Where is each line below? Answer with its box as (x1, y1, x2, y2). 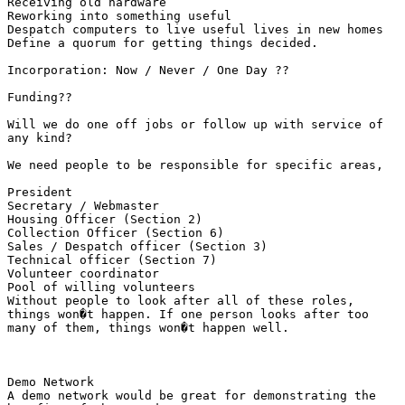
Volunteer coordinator (7, 266, 166, 280)
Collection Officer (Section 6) (7, 225, 231, 240)
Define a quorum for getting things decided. (7, 35, 318, 50)
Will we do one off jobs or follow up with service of (7, 117, 383, 131)
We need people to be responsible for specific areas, (7, 157, 383, 172)
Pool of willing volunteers (7, 279, 195, 294)
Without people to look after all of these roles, (7, 293, 354, 307)
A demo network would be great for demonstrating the (7, 388, 376, 402)
